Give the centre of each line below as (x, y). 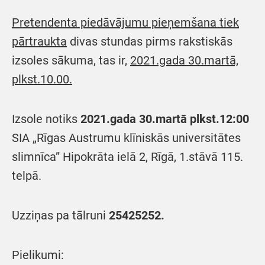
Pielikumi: (38, 255)
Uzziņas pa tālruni (60, 215)
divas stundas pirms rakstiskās (150, 41)
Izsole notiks (46, 119)
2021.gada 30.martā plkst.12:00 (165, 119)
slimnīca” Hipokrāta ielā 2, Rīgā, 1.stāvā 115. (127, 156)
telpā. (27, 175)
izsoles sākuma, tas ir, (71, 60)
